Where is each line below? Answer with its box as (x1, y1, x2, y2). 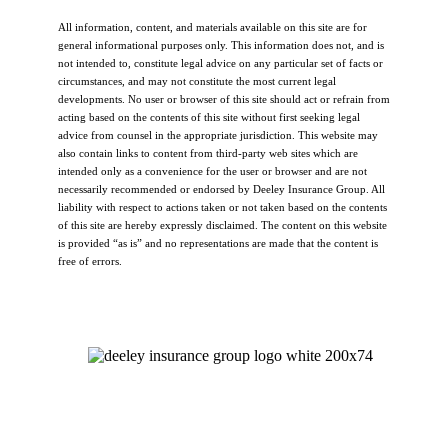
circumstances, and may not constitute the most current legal (58, 75, 336, 88)
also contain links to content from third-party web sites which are (58, 147, 358, 160)
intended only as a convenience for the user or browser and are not (58, 165, 367, 178)
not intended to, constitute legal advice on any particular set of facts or (58, 57, 383, 70)
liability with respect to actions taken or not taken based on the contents (58, 201, 387, 214)
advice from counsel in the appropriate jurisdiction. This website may (58, 129, 378, 142)
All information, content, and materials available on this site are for (58, 21, 367, 34)
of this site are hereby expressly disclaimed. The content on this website (58, 219, 387, 232)
